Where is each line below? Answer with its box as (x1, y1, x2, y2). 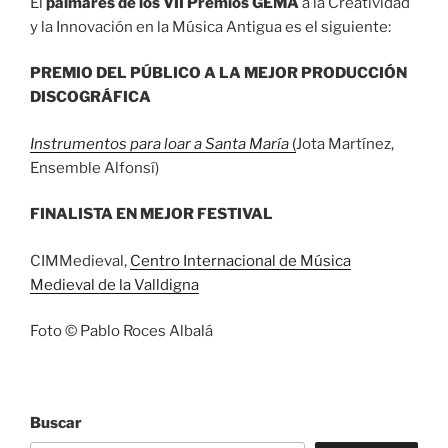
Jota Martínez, (296, 134, 394, 153)
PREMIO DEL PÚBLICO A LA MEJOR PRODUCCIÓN (30, 64, 407, 83)
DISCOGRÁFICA (30, 88, 151, 107)
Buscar (30, 413, 82, 432)
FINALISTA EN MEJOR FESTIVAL (30, 205, 273, 224)
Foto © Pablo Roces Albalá (30, 322, 213, 341)
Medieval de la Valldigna (30, 275, 199, 294)
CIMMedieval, (30, 251, 130, 270)
